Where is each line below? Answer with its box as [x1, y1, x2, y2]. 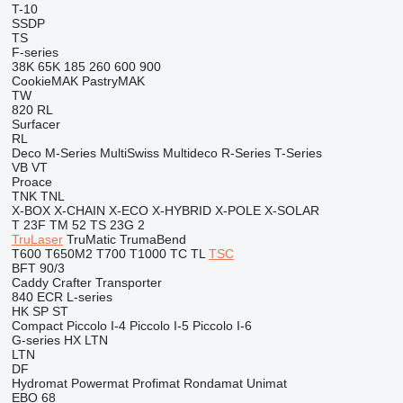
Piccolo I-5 [129, 318, 189, 333]
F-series [11, 45, 58, 59]
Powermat [70, 376, 129, 390]
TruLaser [11, 232, 63, 246]
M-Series [44, 146, 96, 160]
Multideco [162, 146, 218, 160]
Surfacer [11, 117, 60, 131]
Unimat [246, 376, 287, 390]
